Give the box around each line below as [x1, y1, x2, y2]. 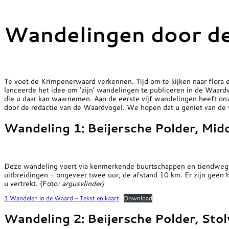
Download [124, 194, 153, 203]
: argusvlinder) [58, 177, 104, 189]
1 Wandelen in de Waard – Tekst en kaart [4, 194, 119, 203]
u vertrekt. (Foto [4, 177, 58, 189]
